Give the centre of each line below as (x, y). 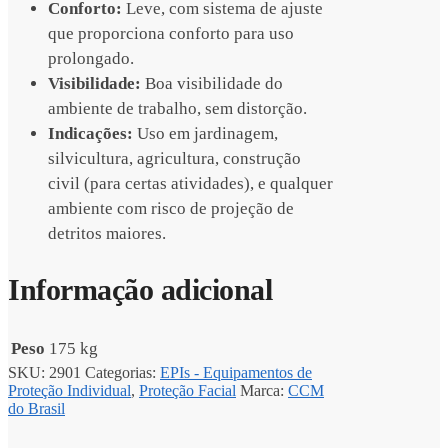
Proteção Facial (187, 391)
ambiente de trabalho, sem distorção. (177, 109)
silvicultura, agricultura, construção (174, 159)
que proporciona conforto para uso (171, 34)
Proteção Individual (69, 391)
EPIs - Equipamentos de (236, 373)
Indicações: (90, 134)
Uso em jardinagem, (205, 134)
